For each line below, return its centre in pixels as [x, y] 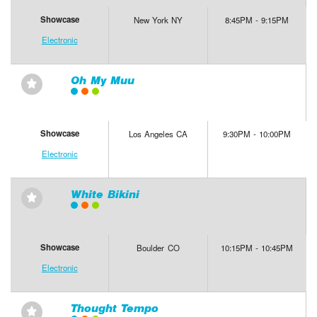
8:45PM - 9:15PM [257, 20]
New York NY [158, 20]
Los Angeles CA [158, 134]
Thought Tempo [114, 309]
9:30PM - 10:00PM [257, 134]
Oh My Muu [102, 81]
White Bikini [105, 195]
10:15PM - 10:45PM [257, 248]
